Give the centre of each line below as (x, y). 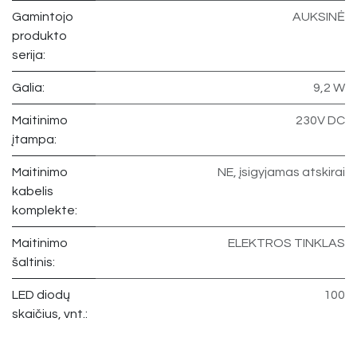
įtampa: (34, 140)
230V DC (320, 121)
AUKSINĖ (319, 17)
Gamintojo (43, 17)
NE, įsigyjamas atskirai (281, 173)
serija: (29, 55)
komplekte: (45, 211)
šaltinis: (33, 263)
